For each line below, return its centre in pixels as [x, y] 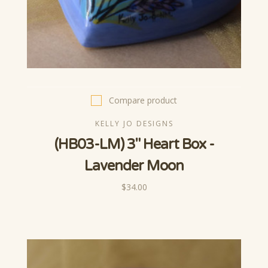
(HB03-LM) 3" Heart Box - [134, 145]
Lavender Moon [134, 166]
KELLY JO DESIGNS [134, 124]
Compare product [143, 100]
